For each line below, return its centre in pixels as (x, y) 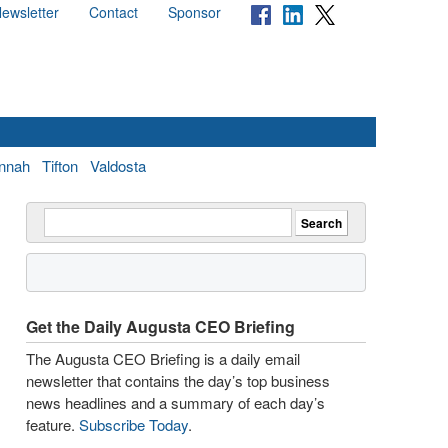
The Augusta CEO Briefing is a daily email (163, 358)
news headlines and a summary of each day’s (175, 402)
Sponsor (194, 12)
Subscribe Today (133, 424)
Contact (113, 12)
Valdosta (118, 165)
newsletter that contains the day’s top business (178, 380)
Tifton (60, 165)
